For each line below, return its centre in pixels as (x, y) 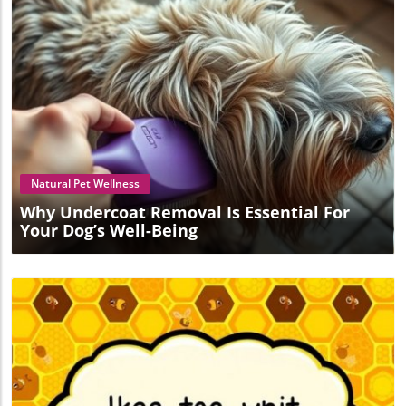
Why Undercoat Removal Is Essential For (185, 213)
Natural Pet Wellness (85, 184)
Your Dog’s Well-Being (109, 231)
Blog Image (206, 130)
